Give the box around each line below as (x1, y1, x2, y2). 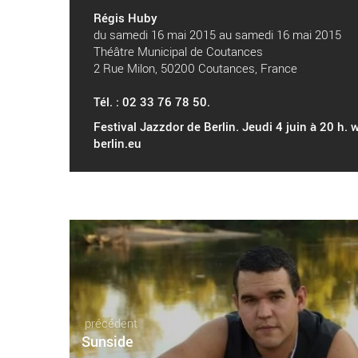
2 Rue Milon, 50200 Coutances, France (93, 60, 297, 76)
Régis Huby (93, 10, 157, 26)
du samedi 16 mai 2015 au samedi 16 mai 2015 (93, 26, 341, 42)
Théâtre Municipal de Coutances (93, 43, 263, 59)
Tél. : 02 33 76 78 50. (93, 93, 210, 109)
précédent (82, 315, 137, 331)
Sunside (82, 332, 133, 351)
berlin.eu (93, 135, 141, 151)
